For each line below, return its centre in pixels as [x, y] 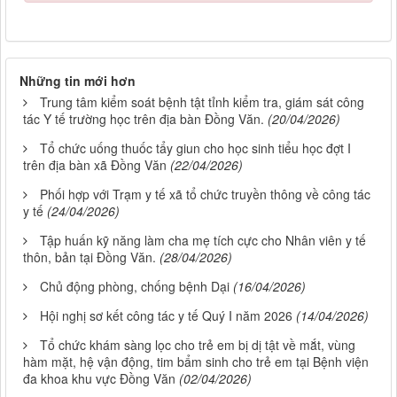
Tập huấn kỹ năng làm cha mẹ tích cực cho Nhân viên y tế [203, 241]
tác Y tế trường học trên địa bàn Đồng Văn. [144, 119]
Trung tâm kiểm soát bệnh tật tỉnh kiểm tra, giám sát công [202, 102]
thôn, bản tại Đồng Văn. [90, 257]
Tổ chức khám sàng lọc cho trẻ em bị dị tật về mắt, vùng [198, 345]
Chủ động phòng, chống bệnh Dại [135, 287]
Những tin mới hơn [78, 81]
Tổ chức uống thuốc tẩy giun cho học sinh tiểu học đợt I [195, 148]
